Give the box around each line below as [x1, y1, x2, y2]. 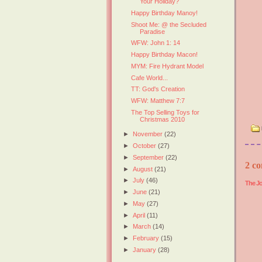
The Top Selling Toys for [131, 108, 200, 116]
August [133, 165, 155, 173]
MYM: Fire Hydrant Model [131, 62, 204, 70]
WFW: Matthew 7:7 [131, 97, 185, 105]
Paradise [140, 27, 166, 35]
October [133, 142, 158, 150]
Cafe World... [131, 74, 168, 81]
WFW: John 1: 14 [131, 39, 181, 47]
